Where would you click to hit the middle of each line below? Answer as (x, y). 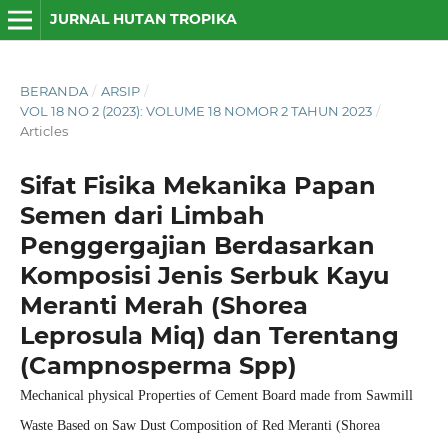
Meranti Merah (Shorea (163, 305)
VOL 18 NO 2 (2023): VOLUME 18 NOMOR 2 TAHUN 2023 (195, 110)
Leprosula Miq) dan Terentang (209, 335)
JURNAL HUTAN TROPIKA (143, 19)
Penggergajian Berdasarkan (197, 245)
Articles (43, 130)
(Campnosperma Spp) (158, 365)
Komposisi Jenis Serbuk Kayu (204, 275)
